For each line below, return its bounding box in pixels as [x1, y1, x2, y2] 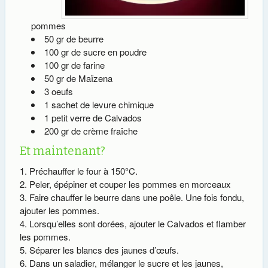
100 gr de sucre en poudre [44, 45, 147, 58]
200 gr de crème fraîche [44, 124, 138, 137]
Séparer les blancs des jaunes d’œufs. [29, 243, 179, 256]
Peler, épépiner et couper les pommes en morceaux [29, 177, 231, 190]
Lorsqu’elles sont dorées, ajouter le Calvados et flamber [29, 217, 246, 230]
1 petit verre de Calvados [44, 111, 142, 124]
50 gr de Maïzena [44, 71, 112, 84]
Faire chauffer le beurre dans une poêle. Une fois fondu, [29, 190, 244, 203]
